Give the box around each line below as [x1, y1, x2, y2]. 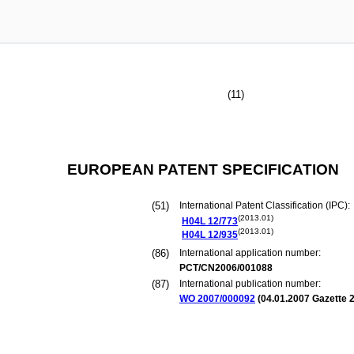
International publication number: [179, 278, 321, 289]
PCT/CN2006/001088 [179, 262, 273, 273]
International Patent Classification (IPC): [179, 200, 352, 211]
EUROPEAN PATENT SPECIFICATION [66, 161, 339, 178]
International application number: [179, 247, 321, 258]
